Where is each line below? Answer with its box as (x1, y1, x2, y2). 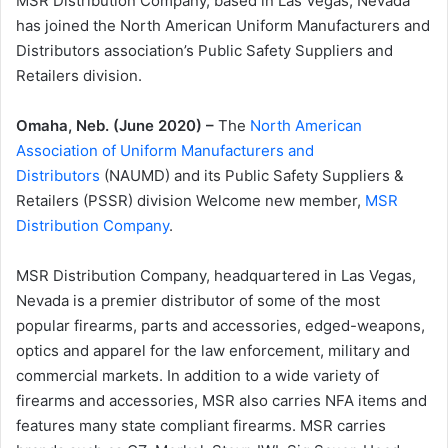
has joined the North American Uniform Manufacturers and (16, 16, 430, 35)
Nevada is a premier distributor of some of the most (16, 291, 380, 310)
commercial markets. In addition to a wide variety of (16, 366, 379, 385)
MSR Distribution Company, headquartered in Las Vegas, (16, 266, 416, 285)
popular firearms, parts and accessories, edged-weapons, (16, 316, 425, 335)
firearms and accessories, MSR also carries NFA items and (16, 391, 427, 410)
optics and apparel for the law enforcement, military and (16, 341, 410, 360)
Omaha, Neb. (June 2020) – (16, 116, 218, 135)
